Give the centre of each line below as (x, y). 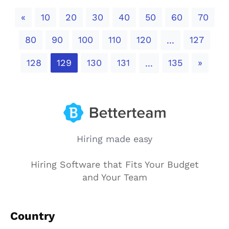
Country (32, 216)
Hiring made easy (114, 139)
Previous (43, 17)
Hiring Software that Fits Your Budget (114, 165)
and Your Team (114, 177)
